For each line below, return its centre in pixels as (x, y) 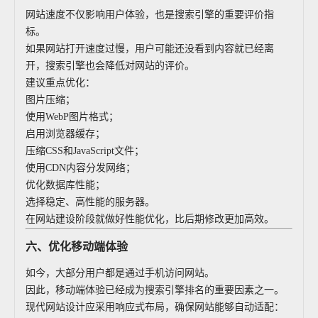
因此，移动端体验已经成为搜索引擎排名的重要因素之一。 (155, 290)
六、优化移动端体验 (77, 247)
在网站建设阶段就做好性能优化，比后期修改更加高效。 (150, 219)
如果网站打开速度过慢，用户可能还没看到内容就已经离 (150, 49)
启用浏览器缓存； (65, 134)
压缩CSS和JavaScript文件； (85, 151)
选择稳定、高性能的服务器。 (90, 202)
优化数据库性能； (65, 185)
